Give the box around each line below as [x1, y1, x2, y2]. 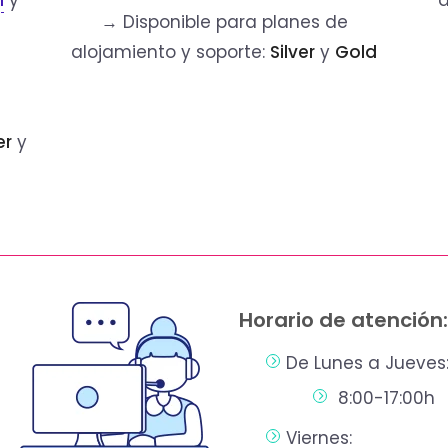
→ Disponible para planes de [100, 10, 348, 35]
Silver [270, 40, 315, 65]
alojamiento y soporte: [71, 40, 270, 65]
